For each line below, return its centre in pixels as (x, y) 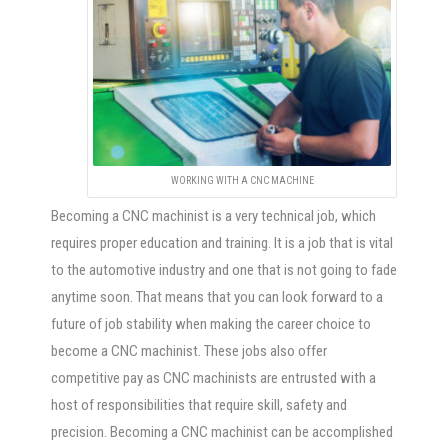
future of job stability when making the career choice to (210, 324)
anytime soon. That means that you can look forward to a (216, 297)
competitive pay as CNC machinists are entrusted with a (213, 378)
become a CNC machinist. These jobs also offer (188, 351)
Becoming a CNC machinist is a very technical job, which (213, 216)
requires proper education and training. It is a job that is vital (221, 243)
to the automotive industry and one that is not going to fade (223, 270)
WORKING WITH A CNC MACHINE (242, 181)
